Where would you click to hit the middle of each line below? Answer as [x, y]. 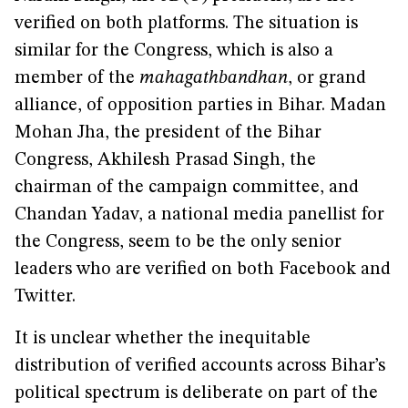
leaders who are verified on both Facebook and [203, 270]
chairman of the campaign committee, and [187, 188]
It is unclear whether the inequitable [163, 339]
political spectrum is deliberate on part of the [196, 393]
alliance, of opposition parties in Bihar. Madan [200, 106]
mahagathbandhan [214, 78]
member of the [77, 78]
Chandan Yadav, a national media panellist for [199, 215]
